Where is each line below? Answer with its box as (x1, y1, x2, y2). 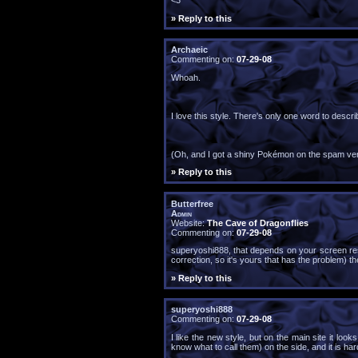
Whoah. (170, 72, 201, 82)
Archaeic (170, 44, 208, 54)
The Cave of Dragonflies (206, 217, 308, 228)
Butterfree (170, 198, 213, 209)
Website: (170, 217, 207, 228)
